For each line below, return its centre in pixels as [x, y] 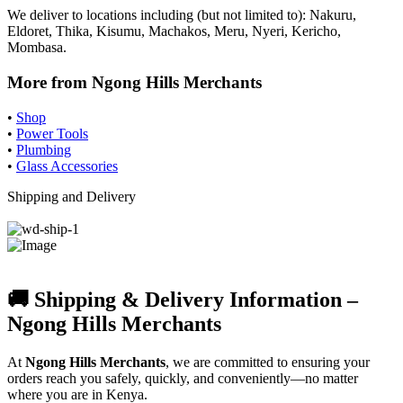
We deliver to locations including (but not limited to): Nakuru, [182, 15]
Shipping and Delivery [72, 196]
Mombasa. [37, 48]
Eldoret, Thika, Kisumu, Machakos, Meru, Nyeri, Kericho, [174, 31]
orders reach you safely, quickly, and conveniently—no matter [183, 378]
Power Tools [52, 133]
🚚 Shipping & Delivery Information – [183, 299]
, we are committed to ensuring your [268, 362]
